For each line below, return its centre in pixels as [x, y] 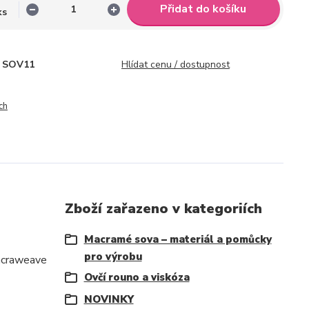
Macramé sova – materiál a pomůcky [178, 239]
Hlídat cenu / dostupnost [176, 64]
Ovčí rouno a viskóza [137, 277]
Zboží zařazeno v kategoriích [163, 209]
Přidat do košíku [203, 9]
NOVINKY [109, 299]
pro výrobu [113, 257]
